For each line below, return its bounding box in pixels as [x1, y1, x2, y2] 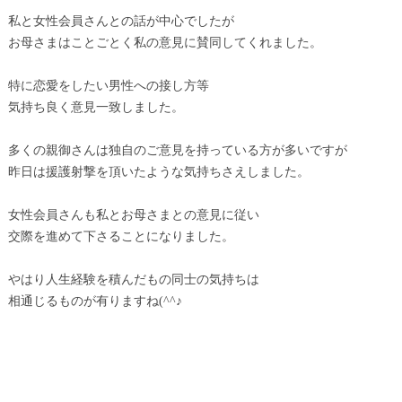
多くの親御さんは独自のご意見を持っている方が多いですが [7, 143, 347, 157]
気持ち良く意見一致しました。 [7, 100, 184, 114]
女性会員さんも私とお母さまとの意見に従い [7, 207, 259, 222]
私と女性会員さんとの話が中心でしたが [7, 13, 234, 28]
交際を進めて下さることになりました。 [7, 229, 234, 243]
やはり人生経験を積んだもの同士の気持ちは [7, 272, 259, 286]
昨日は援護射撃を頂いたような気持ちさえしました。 [7, 164, 310, 179]
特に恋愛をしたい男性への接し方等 [7, 78, 209, 92]
